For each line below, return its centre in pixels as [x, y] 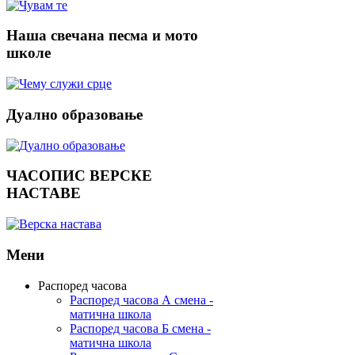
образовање [100, 114]
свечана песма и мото [122, 36]
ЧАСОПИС [46, 176]
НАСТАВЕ [44, 193]
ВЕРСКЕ [119, 176]
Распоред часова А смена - [141, 300]
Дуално [32, 114]
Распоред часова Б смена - [140, 328]
